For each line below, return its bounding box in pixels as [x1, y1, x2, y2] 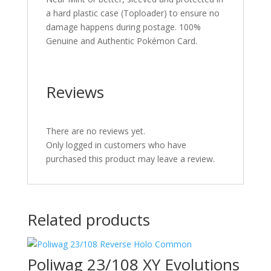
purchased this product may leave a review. [45, 153, 215, 165]
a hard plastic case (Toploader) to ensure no [45, 7, 220, 19]
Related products [27, 209, 150, 230]
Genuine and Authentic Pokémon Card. [45, 35, 197, 47]
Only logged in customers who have [45, 139, 186, 151]
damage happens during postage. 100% [45, 21, 201, 33]
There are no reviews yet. [45, 125, 145, 137]
